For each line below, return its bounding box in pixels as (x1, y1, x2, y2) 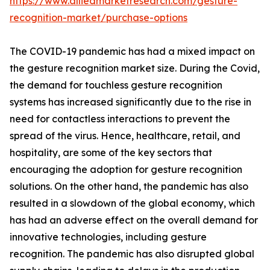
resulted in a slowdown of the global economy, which (10, 197, 255, 209)
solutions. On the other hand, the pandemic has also (10, 180, 248, 192)
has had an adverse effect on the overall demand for (10, 214, 258, 226)
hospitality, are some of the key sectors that (10, 146, 212, 159)
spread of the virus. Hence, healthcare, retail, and (10, 130, 240, 142)
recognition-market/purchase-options (10, 11, 187, 24)
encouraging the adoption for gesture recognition (10, 163, 242, 175)
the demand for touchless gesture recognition (10, 79, 222, 91)
